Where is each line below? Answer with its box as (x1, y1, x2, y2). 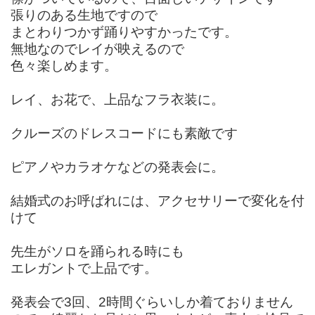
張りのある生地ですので (11, 7, 157, 22)
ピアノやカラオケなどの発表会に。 (11, 159, 224, 174)
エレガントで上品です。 (11, 260, 157, 276)
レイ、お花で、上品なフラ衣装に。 (11, 91, 224, 107)
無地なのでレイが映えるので (11, 41, 184, 56)
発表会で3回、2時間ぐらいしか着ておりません (11, 294, 293, 309)
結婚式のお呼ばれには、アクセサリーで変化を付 (11, 193, 304, 208)
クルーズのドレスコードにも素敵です (11, 125, 238, 141)
